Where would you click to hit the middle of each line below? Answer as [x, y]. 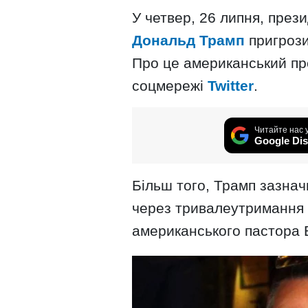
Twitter [231, 85]
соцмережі [170, 85]
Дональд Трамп [190, 40]
